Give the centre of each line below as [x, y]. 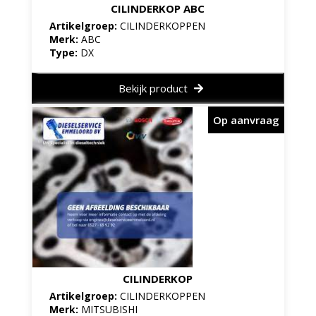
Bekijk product [154, 89]
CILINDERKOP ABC [158, 9]
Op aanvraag [247, 120]
